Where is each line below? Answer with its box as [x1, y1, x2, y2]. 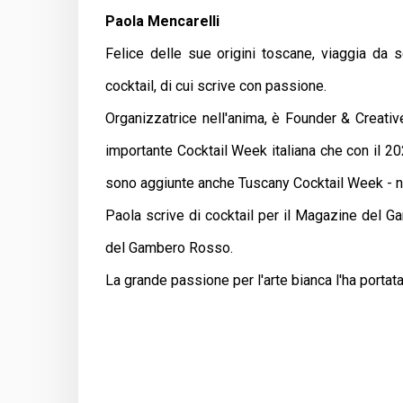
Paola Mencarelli [105, 12, 219, 30]
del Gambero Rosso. [105, 238, 233, 256]
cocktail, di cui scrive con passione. [105, 76, 327, 94]
